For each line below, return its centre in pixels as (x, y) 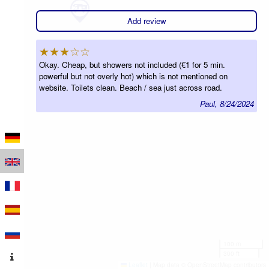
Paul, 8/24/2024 (227, 103)
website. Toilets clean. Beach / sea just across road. (131, 87)
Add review (147, 21)
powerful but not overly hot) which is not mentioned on (134, 76)
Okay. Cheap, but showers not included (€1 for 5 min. (132, 64)
